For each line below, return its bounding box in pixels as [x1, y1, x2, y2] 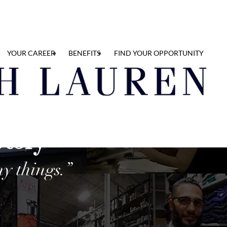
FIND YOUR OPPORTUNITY [114, 49, 204, 57]
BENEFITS [68, 49, 100, 57]
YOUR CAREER [7, 49, 55, 57]
